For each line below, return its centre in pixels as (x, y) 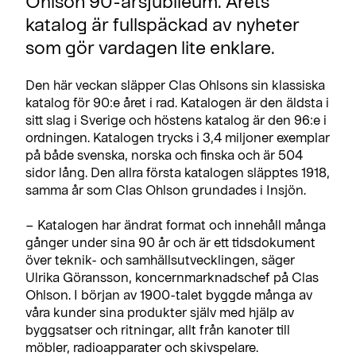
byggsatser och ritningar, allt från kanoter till (158, 329)
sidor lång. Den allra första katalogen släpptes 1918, (178, 172)
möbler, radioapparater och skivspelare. (142, 346)
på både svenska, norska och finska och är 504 (164, 154)
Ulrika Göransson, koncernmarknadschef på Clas (172, 277)
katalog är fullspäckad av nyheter (163, 23)
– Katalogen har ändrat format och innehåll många (176, 224)
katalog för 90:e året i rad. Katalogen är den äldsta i (177, 102)
